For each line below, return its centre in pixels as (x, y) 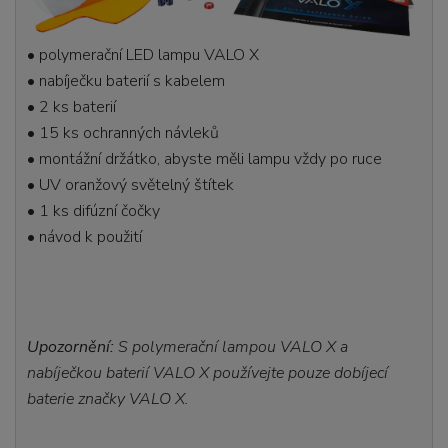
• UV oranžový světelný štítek (131, 184)
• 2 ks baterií (72, 106)
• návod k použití (85, 236)
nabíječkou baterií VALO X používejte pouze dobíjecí (208, 372)
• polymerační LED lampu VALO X (143, 54)
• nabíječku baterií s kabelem (126, 80)
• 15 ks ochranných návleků (123, 132)
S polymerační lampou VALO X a (231, 346)
